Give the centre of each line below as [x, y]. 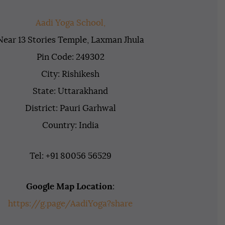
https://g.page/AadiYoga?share [71, 203]
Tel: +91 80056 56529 [70, 156]
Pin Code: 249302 [70, 57]
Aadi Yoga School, [70, 23]
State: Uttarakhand [71, 91]
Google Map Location [70, 186]
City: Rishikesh [71, 74]
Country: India [70, 125]
